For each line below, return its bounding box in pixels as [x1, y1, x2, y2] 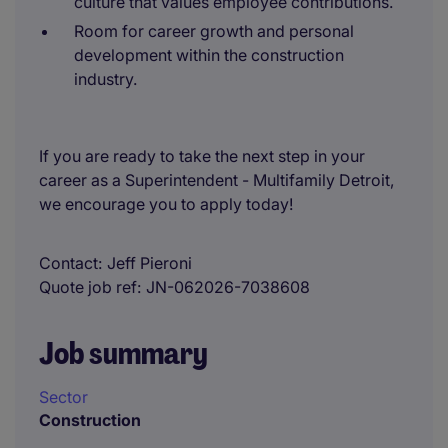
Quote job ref [39, 277, 137, 297]
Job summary [39, 334, 208, 373]
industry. [74, 69, 137, 89]
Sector [39, 387, 88, 407]
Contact [39, 253, 98, 273]
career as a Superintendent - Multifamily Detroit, [39, 170, 394, 190]
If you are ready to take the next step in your [39, 146, 365, 166]
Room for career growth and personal [74, 21, 354, 41]
